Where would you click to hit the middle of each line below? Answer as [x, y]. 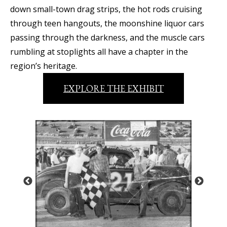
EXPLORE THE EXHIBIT [113, 88]
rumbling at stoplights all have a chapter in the [99, 51]
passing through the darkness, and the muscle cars [107, 37]
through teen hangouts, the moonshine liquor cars [107, 23]
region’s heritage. [44, 66]
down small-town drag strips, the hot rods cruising [106, 9]
